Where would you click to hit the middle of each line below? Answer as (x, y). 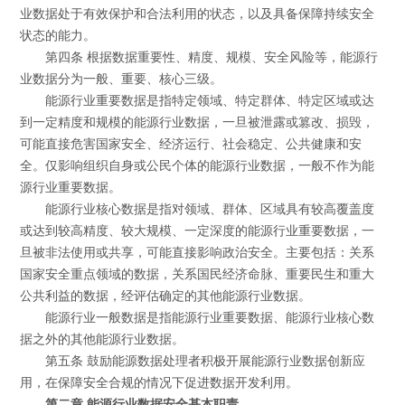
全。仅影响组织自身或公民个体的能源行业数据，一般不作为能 (198, 166)
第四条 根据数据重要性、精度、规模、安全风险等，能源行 (211, 58)
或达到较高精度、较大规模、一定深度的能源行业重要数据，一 (198, 231)
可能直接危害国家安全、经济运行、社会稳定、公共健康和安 (191, 145)
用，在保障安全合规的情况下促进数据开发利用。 (160, 383)
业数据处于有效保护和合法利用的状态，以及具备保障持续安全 (198, 14)
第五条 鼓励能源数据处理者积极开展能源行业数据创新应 (205, 362)
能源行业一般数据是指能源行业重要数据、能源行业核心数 (209, 318)
